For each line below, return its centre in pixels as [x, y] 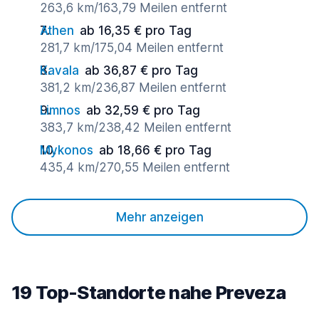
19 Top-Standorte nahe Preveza [149, 292]
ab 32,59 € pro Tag [143, 110]
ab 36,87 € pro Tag [141, 70]
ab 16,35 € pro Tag [136, 31]
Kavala [59, 70]
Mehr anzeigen [159, 217]
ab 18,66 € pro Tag [155, 150]
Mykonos [67, 150]
